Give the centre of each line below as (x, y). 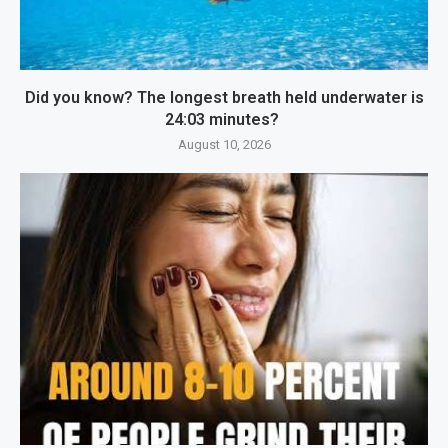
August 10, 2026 (224, 145)
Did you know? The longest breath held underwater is (224, 98)
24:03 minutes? (224, 120)
